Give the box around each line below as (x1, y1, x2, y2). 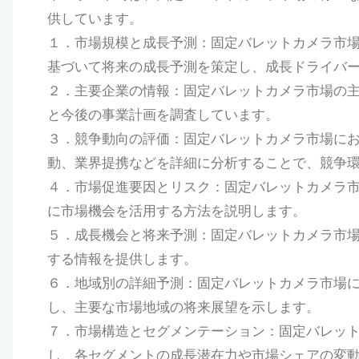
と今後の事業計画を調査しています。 (46, 106, 279, 124)
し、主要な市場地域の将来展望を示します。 (46, 298, 320, 317)
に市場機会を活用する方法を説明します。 (46, 202, 306, 220)
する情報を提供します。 (46, 250, 197, 268)
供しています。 (46, 10, 143, 28)
